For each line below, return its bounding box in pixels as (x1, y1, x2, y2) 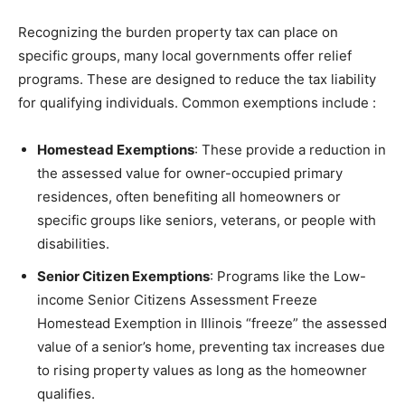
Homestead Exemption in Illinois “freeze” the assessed (37, 315, 387, 333)
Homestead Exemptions (37, 141, 194, 159)
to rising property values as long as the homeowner (37, 362, 367, 380)
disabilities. (37, 235, 109, 253)
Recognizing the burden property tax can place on (18, 24, 338, 42)
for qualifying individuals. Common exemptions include (18, 94, 372, 112)
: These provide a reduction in (194, 141, 386, 159)
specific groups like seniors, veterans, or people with (37, 212, 376, 230)
